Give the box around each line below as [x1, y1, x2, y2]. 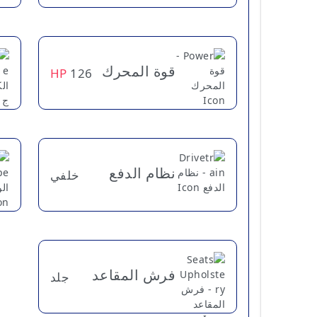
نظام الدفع [109, 163, 175, 183]
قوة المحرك [102, 62, 175, 81]
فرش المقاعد [91, 265, 175, 285]
